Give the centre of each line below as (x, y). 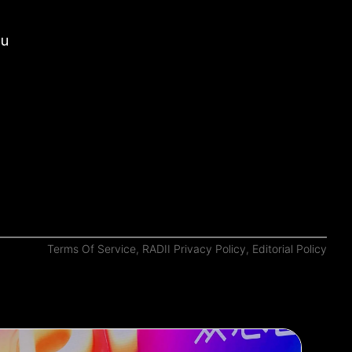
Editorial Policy (290, 248)
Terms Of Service (92, 248)
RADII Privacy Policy (194, 248)
